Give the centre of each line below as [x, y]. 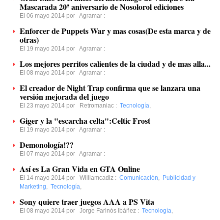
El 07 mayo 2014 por [49, 154]
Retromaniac [97, 106]
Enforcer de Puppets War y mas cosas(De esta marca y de [115, 31]
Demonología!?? [47, 145]
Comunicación [139, 178]
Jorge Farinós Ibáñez [108, 211]
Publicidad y [179, 178]
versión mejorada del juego [64, 96]
